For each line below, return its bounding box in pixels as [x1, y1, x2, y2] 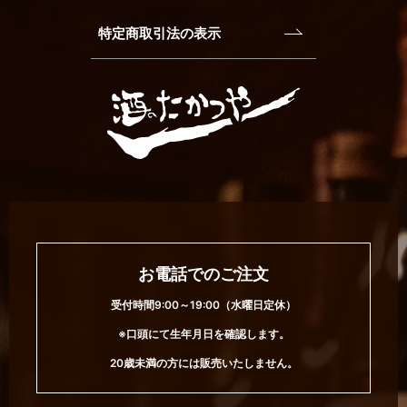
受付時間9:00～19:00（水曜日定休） [111, 298, 296, 313]
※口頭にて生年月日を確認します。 [117, 327, 290, 342]
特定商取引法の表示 [97, 25, 221, 43]
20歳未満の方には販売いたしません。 [109, 356, 298, 371]
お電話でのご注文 [138, 264, 269, 284]
